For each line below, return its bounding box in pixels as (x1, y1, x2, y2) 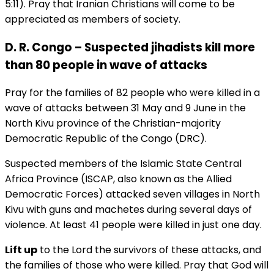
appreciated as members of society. (5, 12, 180, 26)
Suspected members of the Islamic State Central (5, 157, 242, 171)
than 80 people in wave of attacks (5, 56, 207, 73)
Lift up (5, 243, 37, 257)
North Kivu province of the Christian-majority (5, 116, 221, 131)
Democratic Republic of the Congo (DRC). (5, 131, 207, 146)
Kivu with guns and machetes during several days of (5, 202, 252, 217)
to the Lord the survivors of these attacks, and (37, 243, 261, 257)
